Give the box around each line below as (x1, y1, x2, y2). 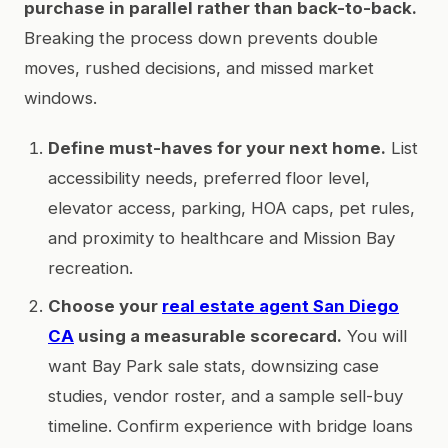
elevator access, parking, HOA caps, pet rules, (48, 197, 415, 218)
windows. (24, 87, 97, 108)
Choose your (48, 295, 162, 316)
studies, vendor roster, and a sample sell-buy (48, 385, 403, 406)
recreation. (48, 257, 133, 278)
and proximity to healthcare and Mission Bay (48, 227, 395, 248)
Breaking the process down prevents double (24, 27, 378, 48)
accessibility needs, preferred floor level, (48, 167, 370, 188)
